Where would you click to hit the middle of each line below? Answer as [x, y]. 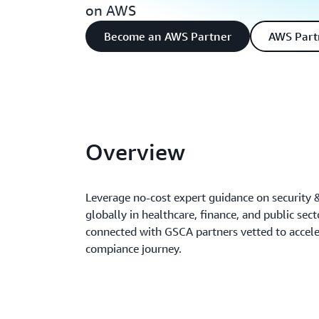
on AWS [111, 10]
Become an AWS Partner [168, 36]
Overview [136, 152]
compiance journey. [134, 249]
